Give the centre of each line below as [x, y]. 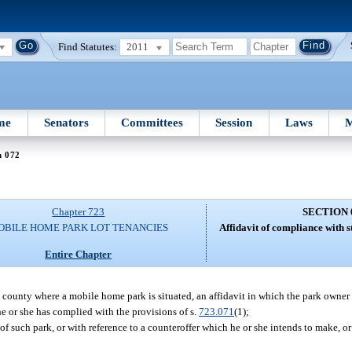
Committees [152, 122]
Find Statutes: [88, 46]
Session [234, 122]
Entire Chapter [79, 254]
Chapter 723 [79, 212]
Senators [66, 122]
